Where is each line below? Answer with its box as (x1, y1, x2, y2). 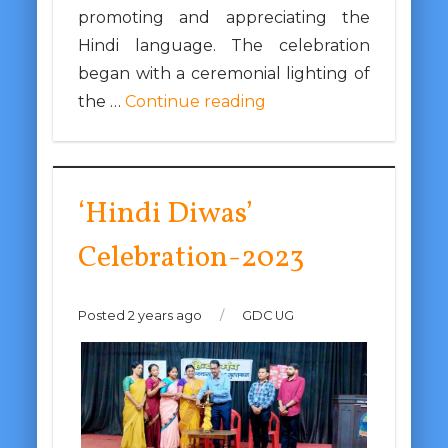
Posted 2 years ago (77, 307, 205, 323)
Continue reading (124, 91, 266, 111)
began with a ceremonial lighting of (77, 63, 371, 83)
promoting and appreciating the (77, 7, 371, 27)
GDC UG (238, 307, 294, 323)
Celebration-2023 (77, 237, 304, 279)
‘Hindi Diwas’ (77, 193, 253, 235)
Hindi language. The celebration (77, 35, 371, 55)
